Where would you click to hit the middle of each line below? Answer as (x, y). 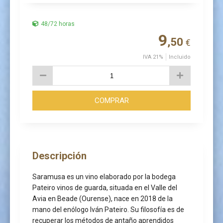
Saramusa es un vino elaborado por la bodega (104, 177)
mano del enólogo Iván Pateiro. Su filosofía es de (108, 210)
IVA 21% (153, 57)
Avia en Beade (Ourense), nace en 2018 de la (103, 199)
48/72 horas (58, 24)
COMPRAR (111, 101)
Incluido (180, 57)
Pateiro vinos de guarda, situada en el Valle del (105, 188)
